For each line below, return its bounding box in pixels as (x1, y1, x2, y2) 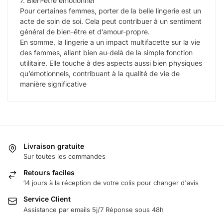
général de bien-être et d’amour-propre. (20, 27, 150, 36)
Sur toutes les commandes (23, 152, 106, 161)
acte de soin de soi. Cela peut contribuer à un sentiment (20, 16, 202, 25)
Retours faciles (23, 168, 75, 177)
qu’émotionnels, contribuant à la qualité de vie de (20, 69, 180, 78)
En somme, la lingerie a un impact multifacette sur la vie (20, 37, 200, 46)
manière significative (20, 79, 87, 88)
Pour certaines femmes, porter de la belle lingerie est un (20, 6, 201, 15)
